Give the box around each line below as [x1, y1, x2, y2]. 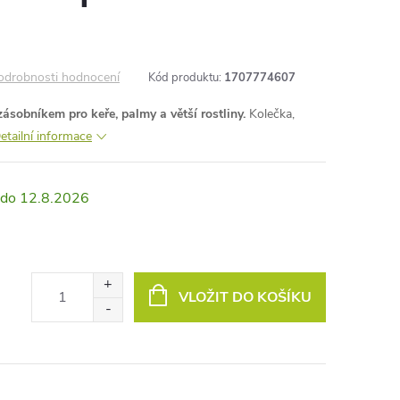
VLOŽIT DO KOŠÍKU [178, 287, 312, 307]
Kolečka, [246, 105, 295, 122]
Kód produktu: [148, 70, 221, 86]
